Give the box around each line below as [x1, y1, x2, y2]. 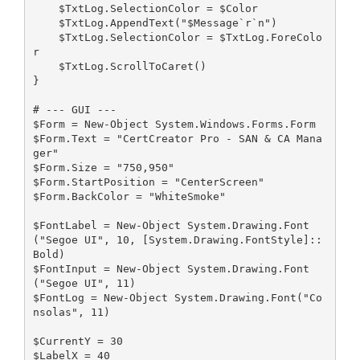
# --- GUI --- [32, 103, 117, 116]
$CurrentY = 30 [32, 334, 123, 347]
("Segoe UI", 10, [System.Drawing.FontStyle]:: [32, 233, 322, 246]
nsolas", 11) [32, 305, 110, 318]
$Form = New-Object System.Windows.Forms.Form [32, 117, 316, 130]
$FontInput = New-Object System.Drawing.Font [32, 262, 309, 275]
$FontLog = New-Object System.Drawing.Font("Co [32, 291, 322, 304]
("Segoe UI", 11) [32, 276, 136, 289]
